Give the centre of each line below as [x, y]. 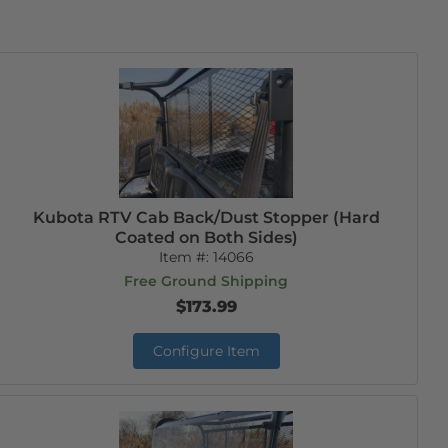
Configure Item [206, 351]
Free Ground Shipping [206, 281]
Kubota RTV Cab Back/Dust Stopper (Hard [206, 217]
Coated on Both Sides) [206, 237]
